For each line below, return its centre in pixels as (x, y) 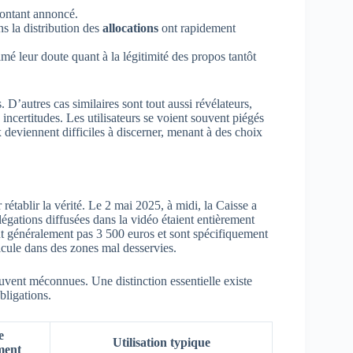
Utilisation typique (161, 342)
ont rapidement (197, 28)
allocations (130, 28)
